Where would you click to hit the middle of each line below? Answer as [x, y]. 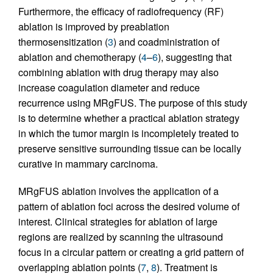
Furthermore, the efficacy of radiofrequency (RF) [121, 11]
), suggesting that [195, 57]
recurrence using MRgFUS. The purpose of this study [133, 102]
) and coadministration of [166, 41]
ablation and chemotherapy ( [80, 57]
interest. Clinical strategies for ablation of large [118, 221]
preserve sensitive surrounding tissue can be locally [130, 148]
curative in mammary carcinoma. [88, 163]
